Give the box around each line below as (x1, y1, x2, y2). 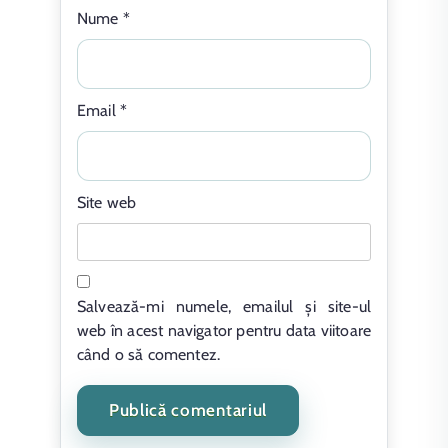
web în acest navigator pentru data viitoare (77, 320, 371, 340)
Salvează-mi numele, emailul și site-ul (77, 296, 371, 316)
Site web (77, 192, 137, 212)
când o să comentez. (77, 344, 221, 364)
